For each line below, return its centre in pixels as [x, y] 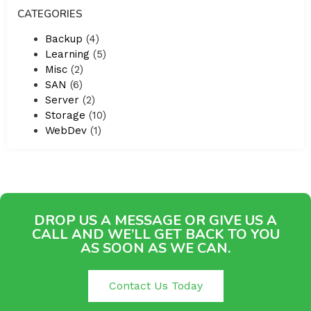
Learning [67, 54]
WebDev [66, 130]
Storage [65, 115]
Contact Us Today [155, 286]
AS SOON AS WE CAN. [155, 249]
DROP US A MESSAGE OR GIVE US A [155, 221]
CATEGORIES [50, 14]
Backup [64, 39]
